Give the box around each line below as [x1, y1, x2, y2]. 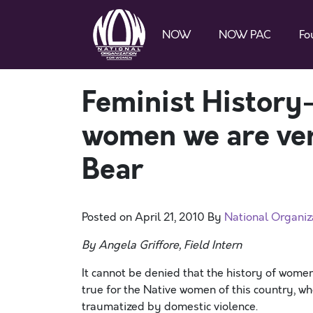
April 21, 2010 [135, 210, 205, 225]
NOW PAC [219, 27, 271, 43]
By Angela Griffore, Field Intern [82, 238, 242, 253]
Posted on [82, 210, 135, 225]
